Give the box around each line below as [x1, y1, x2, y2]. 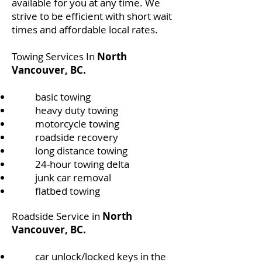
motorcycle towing [35, 117, 119, 130]
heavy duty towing [35, 104, 118, 117]
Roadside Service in [12, 209, 102, 223]
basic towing [35, 90, 91, 104]
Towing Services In [12, 50, 97, 63]
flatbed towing [35, 184, 100, 198]
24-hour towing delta [35, 157, 129, 171]
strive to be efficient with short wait [12, 9, 172, 23]
